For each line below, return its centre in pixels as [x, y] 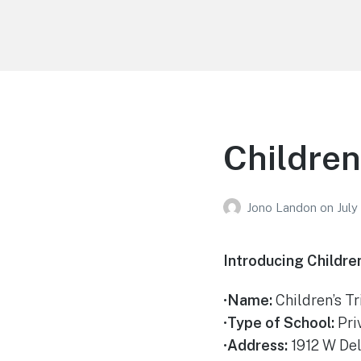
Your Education [162, 37]
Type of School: [280, 323]
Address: [257, 346]
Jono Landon [283, 208]
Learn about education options [165, 56]
